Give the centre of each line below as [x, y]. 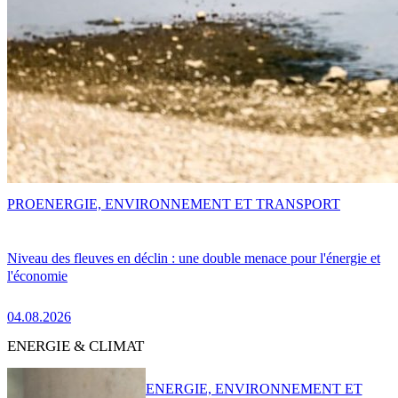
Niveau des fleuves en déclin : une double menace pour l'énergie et [194, 258]
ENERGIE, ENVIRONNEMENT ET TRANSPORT [188, 204]
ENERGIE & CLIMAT [76, 346]
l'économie [37, 275]
